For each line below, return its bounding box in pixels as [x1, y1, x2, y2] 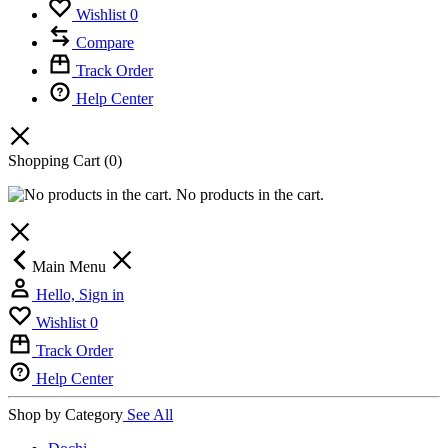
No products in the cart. [172, 186, 324, 203]
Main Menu [32, 258, 110, 275]
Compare [76, 34, 134, 51]
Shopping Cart [8, 152, 104, 169]
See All [127, 406, 173, 423]
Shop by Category [8, 406, 123, 423]
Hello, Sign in [36, 286, 124, 303]
